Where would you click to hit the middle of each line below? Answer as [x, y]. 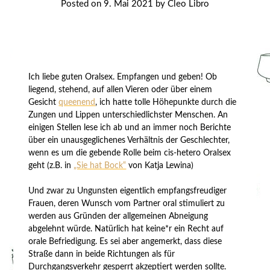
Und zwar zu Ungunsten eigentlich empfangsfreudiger [128, 191]
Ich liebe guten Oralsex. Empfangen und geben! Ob [123, 77]
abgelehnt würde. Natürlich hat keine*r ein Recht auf [126, 229]
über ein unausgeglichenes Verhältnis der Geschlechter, [129, 140]
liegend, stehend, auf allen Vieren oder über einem [121, 89]
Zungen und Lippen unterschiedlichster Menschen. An [128, 115]
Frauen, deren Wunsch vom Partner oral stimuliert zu [127, 203]
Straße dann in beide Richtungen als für [102, 254]
